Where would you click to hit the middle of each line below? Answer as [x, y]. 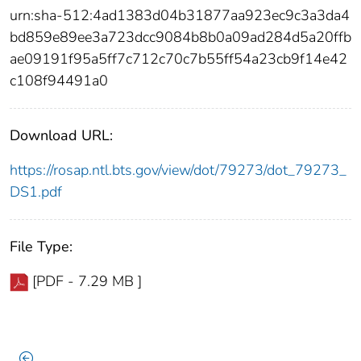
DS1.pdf [36, 191]
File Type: [41, 246]
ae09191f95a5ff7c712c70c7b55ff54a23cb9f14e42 [178, 58]
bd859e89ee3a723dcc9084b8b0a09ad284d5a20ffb [180, 37]
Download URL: [61, 135]
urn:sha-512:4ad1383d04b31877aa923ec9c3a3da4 [180, 15]
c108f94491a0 [59, 80]
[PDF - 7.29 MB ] [87, 281]
